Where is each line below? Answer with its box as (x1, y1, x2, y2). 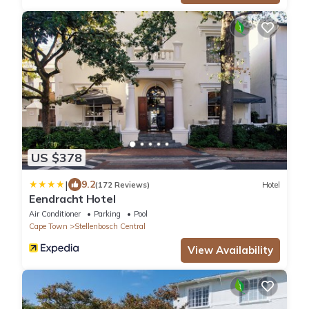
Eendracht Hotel (29, 192, 116, 206)
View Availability (188, 243, 273, 257)
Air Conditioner (29, 209, 81, 219)
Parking (94, 209, 121, 219)
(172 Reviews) (95, 179, 150, 190)
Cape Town (29, 221, 68, 232)
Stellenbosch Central (74, 221, 146, 232)
